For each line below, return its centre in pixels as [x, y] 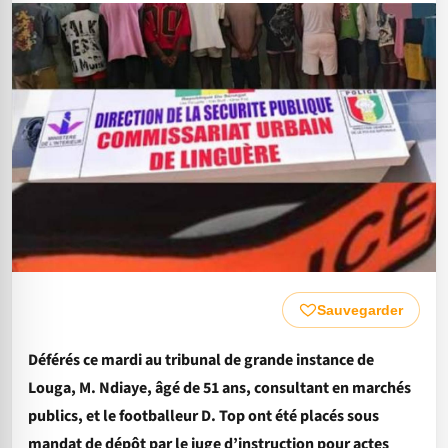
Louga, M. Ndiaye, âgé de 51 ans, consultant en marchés [219, 388]
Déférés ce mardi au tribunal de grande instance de [201, 360]
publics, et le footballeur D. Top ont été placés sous [203, 416]
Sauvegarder [360, 310]
